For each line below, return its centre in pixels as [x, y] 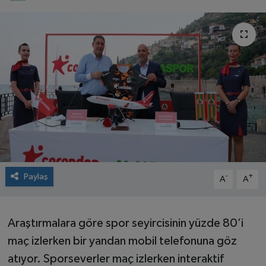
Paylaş [36, 176]
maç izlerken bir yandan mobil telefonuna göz [122, 241]
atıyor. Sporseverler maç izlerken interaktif [115, 259]
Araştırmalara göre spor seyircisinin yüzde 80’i [125, 223]
